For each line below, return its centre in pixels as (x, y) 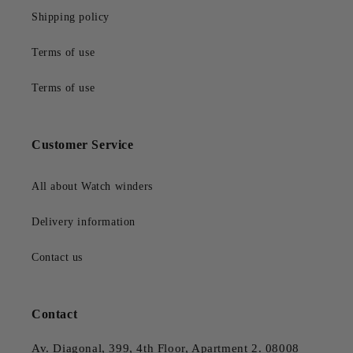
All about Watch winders (92, 187)
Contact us (57, 258)
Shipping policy (71, 17)
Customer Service (83, 145)
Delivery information (84, 222)
